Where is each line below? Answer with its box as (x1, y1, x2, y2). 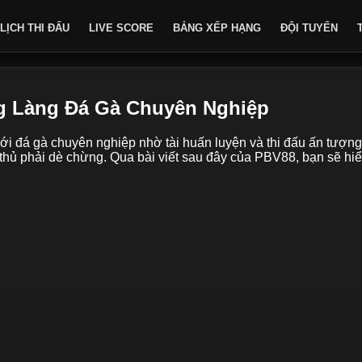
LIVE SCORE (89, 22, 154, 34)
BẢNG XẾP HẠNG (173, 22, 261, 34)
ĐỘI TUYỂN (280, 22, 338, 34)
